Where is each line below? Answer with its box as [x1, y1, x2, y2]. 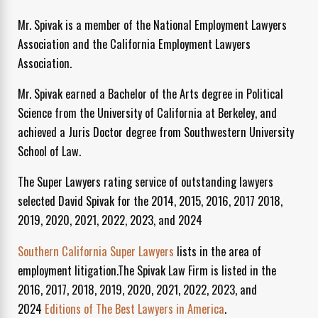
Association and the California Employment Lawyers [17, 34, 251, 53]
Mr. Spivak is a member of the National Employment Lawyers [17, 15, 287, 33]
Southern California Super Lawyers [17, 241, 174, 260]
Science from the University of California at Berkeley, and [17, 104, 277, 122]
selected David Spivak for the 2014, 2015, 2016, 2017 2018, [17, 192, 283, 210]
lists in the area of [173, 241, 261, 260]
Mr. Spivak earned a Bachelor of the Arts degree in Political [17, 84, 283, 103]
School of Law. [17, 142, 81, 160]
